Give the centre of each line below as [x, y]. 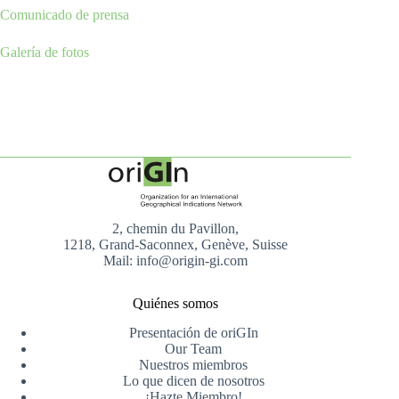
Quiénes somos [176, 303]
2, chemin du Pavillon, [176, 228]
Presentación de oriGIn [193, 332]
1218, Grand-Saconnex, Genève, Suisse [176, 244]
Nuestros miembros [194, 364]
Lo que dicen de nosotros [193, 380]
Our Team [194, 348]
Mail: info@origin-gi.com [176, 260]
